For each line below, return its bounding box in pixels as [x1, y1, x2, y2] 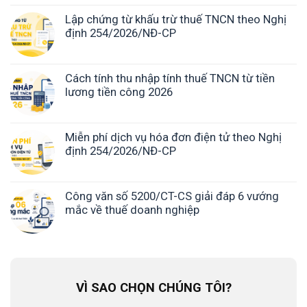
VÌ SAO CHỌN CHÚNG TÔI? [75, 280, 232, 296]
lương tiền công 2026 [65, 85, 173, 99]
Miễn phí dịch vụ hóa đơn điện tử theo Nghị [65, 130, 282, 145]
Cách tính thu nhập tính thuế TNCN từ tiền [65, 71, 275, 86]
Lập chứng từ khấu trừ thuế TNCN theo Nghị [65, 12, 286, 27]
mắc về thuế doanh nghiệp [65, 203, 199, 217]
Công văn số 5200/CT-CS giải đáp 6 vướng [65, 189, 279, 204]
